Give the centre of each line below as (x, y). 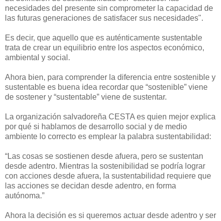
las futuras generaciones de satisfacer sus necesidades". (104, 18)
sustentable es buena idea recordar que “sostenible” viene (106, 87)
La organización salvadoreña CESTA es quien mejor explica (110, 117)
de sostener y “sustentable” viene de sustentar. (86, 97)
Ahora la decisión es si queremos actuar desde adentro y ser (110, 216)
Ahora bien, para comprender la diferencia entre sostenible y (110, 77)
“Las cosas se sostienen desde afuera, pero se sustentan (104, 156)
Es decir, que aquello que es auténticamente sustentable (104, 38)
